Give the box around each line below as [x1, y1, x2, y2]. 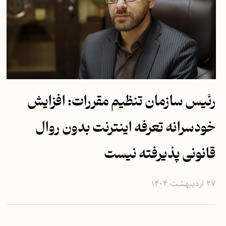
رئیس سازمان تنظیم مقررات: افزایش [27, 91, 216, 113]
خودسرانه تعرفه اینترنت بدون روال [35, 117, 216, 139]
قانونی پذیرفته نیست [104, 143, 216, 165]
